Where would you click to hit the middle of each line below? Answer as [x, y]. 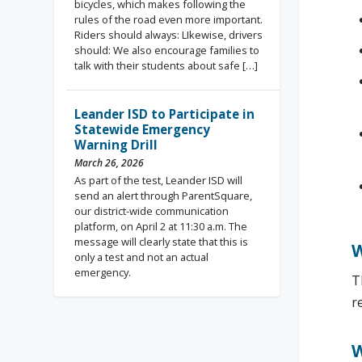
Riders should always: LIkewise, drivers [169, 34]
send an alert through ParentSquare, [164, 195]
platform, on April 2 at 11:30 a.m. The [161, 226]
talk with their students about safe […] [166, 65]
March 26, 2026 [109, 162]
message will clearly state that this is [162, 241]
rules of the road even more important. [169, 19]
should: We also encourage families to [167, 50]
